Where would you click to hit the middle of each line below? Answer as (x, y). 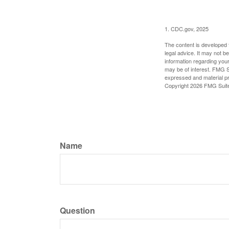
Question (77, 210)
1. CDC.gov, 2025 (187, 28)
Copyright (177, 85)
